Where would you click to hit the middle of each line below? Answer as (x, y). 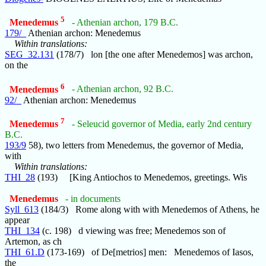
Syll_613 (22, 210)
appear (17, 220)
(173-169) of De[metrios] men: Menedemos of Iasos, (149, 252)
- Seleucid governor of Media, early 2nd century (162, 124)
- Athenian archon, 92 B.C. (123, 89)
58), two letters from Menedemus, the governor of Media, (135, 145)
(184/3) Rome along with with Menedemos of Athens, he (149, 210)
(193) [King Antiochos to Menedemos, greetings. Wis (141, 178)
